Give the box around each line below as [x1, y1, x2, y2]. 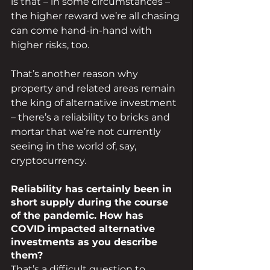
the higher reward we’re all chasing [11, 10, 182, 22]
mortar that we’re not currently [11, 126, 163, 138]
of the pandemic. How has [11, 210, 146, 222]
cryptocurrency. [11, 155, 86, 167]
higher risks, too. [11, 39, 89, 51]
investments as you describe [11, 236, 160, 248]
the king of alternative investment [11, 97, 179, 109]
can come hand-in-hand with [11, 25, 154, 37]
